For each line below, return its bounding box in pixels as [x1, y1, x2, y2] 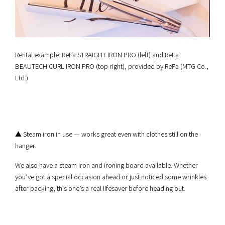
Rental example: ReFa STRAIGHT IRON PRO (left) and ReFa [15, 50, 179, 59]
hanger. [15, 141, 36, 150]
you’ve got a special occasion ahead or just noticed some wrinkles [15, 172, 206, 181]
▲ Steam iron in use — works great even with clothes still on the [15, 129, 198, 139]
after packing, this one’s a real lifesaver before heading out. [15, 183, 185, 193]
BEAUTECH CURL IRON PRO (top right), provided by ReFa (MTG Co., [15, 61, 208, 71]
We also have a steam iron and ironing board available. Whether [15, 160, 198, 170]
